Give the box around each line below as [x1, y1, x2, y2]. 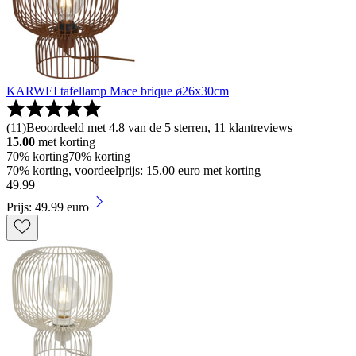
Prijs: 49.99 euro [6, 199, 89, 214]
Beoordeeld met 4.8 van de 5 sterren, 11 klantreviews [26, 120, 292, 134]
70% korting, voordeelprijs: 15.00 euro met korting [6, 163, 261, 177]
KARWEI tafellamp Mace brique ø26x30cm [6, 83, 229, 98]
